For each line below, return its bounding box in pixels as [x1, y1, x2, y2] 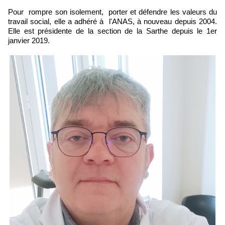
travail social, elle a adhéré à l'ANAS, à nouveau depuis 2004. [8, 17, 217, 26]
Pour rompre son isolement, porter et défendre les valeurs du [8, 8, 217, 17]
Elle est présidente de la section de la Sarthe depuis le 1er [8, 27, 217, 36]
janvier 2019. [8, 36, 50, 45]
